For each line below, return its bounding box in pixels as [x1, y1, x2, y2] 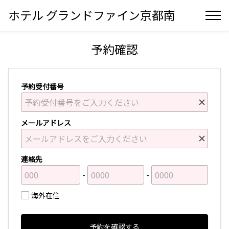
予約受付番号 [21, 81, 64, 91]
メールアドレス [21, 118, 71, 128]
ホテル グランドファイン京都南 [8, 6, 175, 24]
